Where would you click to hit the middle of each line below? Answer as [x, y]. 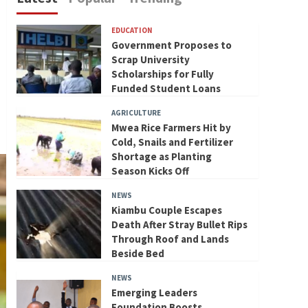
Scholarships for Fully [162, 74]
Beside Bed [137, 253]
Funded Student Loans [166, 88]
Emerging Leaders [154, 292]
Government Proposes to [171, 45]
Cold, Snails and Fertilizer [172, 142]
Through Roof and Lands [170, 239]
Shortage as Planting [161, 156]
